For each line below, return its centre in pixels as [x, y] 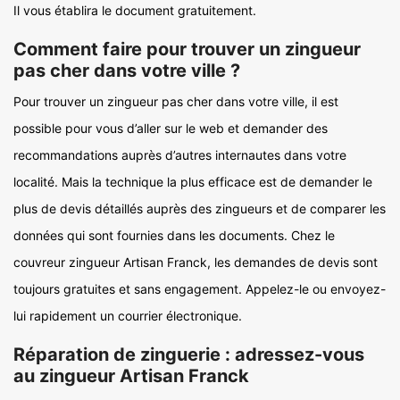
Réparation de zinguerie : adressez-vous [189, 354]
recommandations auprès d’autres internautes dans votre [180, 155]
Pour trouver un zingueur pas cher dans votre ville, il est [176, 101]
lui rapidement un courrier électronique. [128, 316]
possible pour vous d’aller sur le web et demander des [171, 128]
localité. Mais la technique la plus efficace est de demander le [193, 182]
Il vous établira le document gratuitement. [135, 10]
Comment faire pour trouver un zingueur [187, 49]
